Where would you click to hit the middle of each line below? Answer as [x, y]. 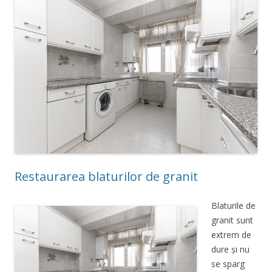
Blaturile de [233, 205]
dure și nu [230, 249]
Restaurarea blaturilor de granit [106, 176]
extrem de [231, 234]
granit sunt [232, 220]
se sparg [228, 263]
